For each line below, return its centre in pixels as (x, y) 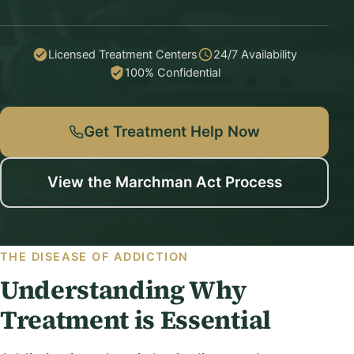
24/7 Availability (255, 54)
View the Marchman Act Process (164, 182)
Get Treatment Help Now (171, 132)
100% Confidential (172, 72)
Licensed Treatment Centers (122, 54)
